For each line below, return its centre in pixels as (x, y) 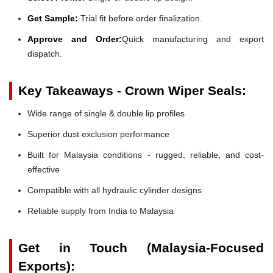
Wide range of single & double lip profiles (106, 113)
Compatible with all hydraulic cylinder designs (115, 190)
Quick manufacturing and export (193, 39)
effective (44, 169)
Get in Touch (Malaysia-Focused (141, 247)
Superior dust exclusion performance (98, 134)
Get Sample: (53, 18)
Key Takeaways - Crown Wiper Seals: (132, 90)
